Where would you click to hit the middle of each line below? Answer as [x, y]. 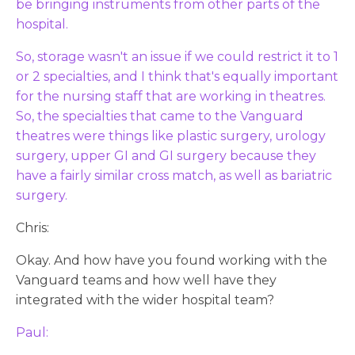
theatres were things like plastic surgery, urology [171, 136]
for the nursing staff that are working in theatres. [171, 96]
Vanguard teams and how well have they [146, 280]
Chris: [32, 227]
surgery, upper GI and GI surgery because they [166, 155]
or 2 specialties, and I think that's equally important [177, 76]
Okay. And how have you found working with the [172, 260]
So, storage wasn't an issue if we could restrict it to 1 [177, 56]
